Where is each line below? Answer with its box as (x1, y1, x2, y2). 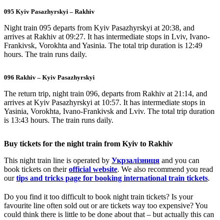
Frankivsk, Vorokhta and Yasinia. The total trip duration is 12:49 (4, 41, 202, 50)
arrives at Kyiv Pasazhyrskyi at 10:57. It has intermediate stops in (4, 98, 205, 107)
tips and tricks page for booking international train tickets (16, 174, 208, 182)
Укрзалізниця (111, 156, 160, 165)
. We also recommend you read (117, 165, 213, 173)
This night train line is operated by (4, 156, 111, 165)
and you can (160, 156, 199, 165)
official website (69, 165, 117, 173)
